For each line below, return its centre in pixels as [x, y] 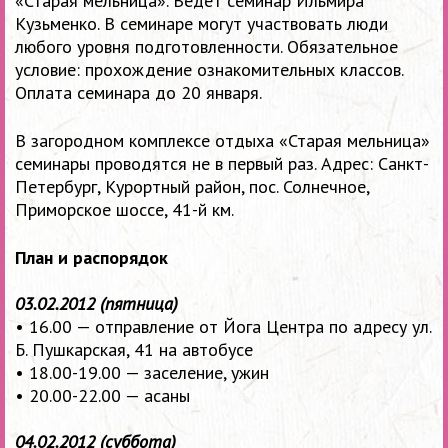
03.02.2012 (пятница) [96, 304]
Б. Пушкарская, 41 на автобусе [134, 350]
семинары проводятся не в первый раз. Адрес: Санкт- [222, 164]
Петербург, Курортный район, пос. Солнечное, [192, 187]
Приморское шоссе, [93, 210]
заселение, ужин [204, 373]
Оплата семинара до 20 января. [138, 92]
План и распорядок [91, 258]
